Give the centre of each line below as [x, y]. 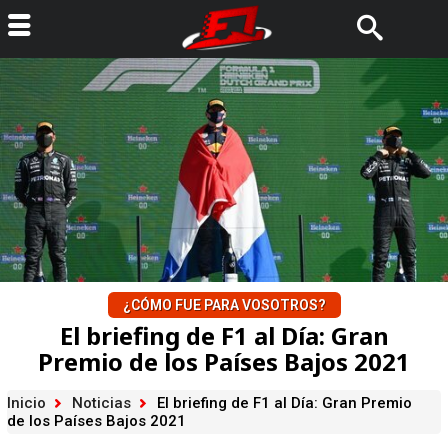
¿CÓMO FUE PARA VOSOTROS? [224, 305]
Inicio [26, 403]
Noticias [101, 403]
